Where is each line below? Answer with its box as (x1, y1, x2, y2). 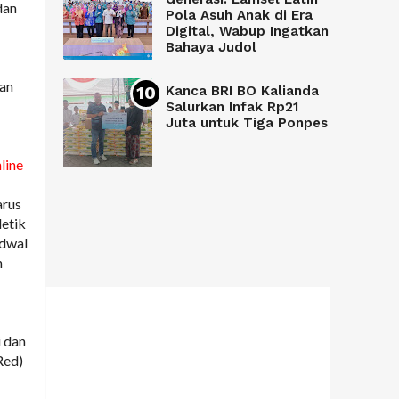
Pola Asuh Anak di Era (166, 7, 313, 24)
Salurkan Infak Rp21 (166, 99, 298, 116)
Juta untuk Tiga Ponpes (166, 115, 328, 132)
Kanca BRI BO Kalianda (166, 83, 319, 100)
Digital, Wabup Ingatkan (166, 23, 329, 40)
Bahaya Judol (166, 39, 256, 56)
